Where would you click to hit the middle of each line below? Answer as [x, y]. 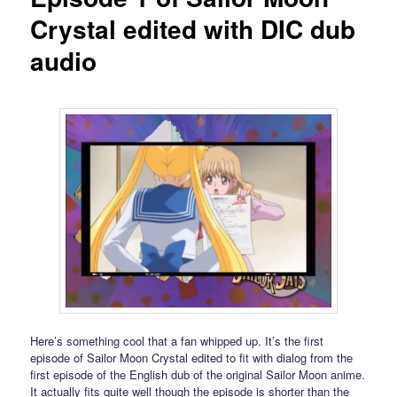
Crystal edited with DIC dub [193, 29]
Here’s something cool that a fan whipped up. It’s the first [177, 340]
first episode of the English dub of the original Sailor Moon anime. [198, 374]
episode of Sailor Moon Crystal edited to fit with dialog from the [192, 357]
